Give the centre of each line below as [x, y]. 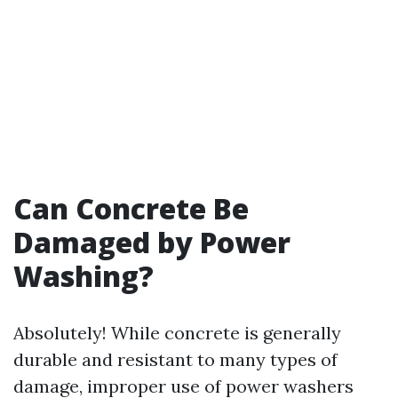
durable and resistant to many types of [175, 359]
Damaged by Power [152, 242]
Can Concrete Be [131, 208]
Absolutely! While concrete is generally [177, 333]
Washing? [84, 276]
